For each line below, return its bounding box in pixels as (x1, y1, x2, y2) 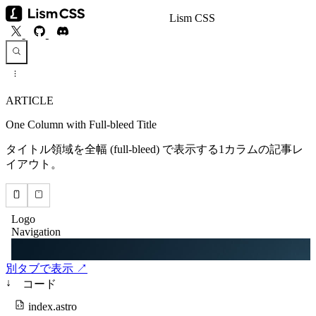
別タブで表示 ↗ (6, 262, 87, 274)
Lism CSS (169, 12, 215, 25)
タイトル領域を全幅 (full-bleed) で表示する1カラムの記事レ (6, 142, 303, 155)
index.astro (28, 300, 77, 312)
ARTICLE (6, 94, 54, 107)
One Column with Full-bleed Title (6, 118, 157, 130)
